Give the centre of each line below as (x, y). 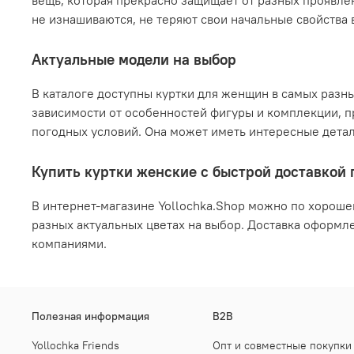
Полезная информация (90, 316)
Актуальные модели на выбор (134, 60)
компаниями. (69, 244)
